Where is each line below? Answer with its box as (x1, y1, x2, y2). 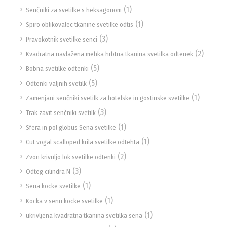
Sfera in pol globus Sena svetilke (26, 124, 116, 131)
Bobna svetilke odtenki (26, 65, 89, 72)
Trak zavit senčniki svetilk (26, 109, 96, 117)
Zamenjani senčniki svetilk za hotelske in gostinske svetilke (26, 94, 190, 102)
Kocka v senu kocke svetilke (26, 197, 103, 205)
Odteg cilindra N (26, 168, 70, 175)
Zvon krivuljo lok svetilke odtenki (26, 153, 116, 161)
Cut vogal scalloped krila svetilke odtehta (26, 138, 139, 146)
